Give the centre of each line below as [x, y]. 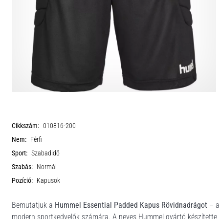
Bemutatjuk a [33, 205]
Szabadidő [45, 153]
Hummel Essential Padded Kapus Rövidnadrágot [131, 205]
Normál [47, 167]
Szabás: [22, 167]
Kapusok [48, 181]
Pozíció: [22, 181]
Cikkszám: [25, 126]
